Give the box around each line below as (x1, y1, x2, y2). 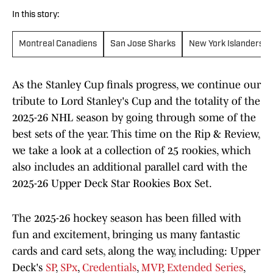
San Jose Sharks (110, 40, 175, 49)
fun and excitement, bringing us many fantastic (12, 229, 240, 241)
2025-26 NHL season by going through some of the (12, 112, 256, 124)
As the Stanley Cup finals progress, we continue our (12, 79, 261, 91)
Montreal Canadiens (19, 40, 97, 49)
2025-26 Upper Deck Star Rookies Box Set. (12, 177, 212, 190)
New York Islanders (189, 40, 263, 49)
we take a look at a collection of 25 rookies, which (12, 144, 251, 157)
